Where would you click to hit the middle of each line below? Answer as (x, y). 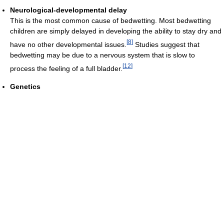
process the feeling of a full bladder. (66, 68)
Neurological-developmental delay (68, 10)
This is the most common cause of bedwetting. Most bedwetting (110, 21)
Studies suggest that (166, 45)
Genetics (25, 86)
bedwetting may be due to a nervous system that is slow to (102, 55)
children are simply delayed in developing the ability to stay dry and (116, 31)
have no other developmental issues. (68, 45)
